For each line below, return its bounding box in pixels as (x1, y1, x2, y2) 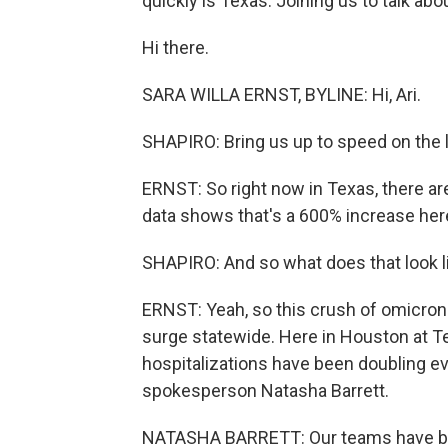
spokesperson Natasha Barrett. (142, 380, 389, 401)
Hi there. (142, 37, 209, 58)
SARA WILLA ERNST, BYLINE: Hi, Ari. (142, 84, 421, 105)
